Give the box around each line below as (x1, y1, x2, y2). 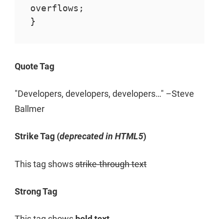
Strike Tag (15, 131, 57, 142)
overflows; (30, 3, 84, 14)
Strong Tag (15, 186, 57, 197)
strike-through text (75, 158, 147, 169)
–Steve (164, 88, 194, 99)
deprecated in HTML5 (60, 131, 143, 142)
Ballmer (15, 104, 44, 114)
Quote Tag (15, 61, 54, 72)
